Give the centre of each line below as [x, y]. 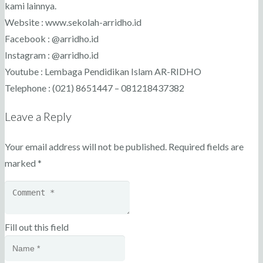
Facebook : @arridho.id [52, 38]
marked [21, 163]
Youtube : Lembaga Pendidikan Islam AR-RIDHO [103, 71]
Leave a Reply [38, 116]
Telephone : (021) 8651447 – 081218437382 [95, 88]
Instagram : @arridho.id [52, 55]
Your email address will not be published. [86, 146]
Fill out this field [37, 227]
